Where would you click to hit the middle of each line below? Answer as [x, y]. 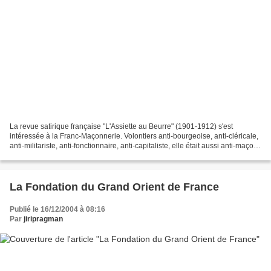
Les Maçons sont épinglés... [55, 155]
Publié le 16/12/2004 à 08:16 [57, 209]
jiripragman [43, 219]
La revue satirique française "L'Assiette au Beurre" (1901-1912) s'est [121, 126]
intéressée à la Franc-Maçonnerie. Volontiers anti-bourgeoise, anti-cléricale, [134, 136]
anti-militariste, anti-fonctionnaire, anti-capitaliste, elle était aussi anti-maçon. [135, 145]
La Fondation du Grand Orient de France [114, 187]
